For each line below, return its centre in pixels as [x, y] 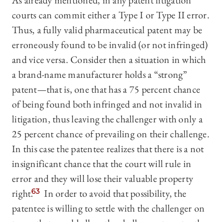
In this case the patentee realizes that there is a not [108, 149]
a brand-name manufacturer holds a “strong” [100, 75]
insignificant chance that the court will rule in [102, 164]
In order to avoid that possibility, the [114, 194]
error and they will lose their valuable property [103, 179]
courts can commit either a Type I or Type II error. [111, 15]
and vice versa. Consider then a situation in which [109, 60]
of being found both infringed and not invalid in [107, 104]
